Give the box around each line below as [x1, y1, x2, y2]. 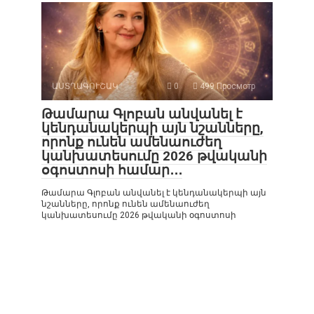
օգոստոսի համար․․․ [41, 161, 182, 178]
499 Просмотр [198, 81, 255, 91]
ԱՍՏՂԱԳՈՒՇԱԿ [52, 81, 118, 91]
